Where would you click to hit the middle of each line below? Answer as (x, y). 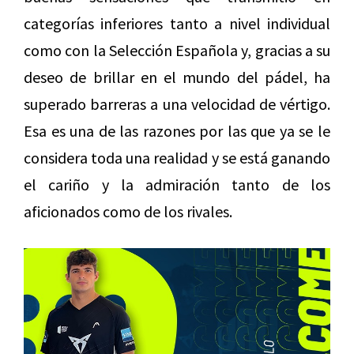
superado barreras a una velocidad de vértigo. (177, 104)
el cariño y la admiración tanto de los (177, 185)
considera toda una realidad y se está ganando (177, 158)
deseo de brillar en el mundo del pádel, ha (177, 77)
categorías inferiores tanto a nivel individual (177, 24)
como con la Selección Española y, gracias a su (177, 51)
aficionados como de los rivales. (128, 212)
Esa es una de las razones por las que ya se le (177, 131)
